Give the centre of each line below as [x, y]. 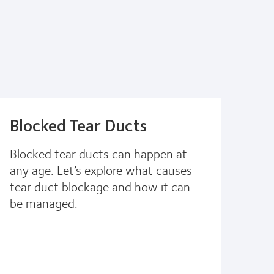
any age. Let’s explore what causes [101, 169]
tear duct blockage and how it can [100, 186]
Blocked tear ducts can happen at [98, 153]
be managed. [44, 202]
